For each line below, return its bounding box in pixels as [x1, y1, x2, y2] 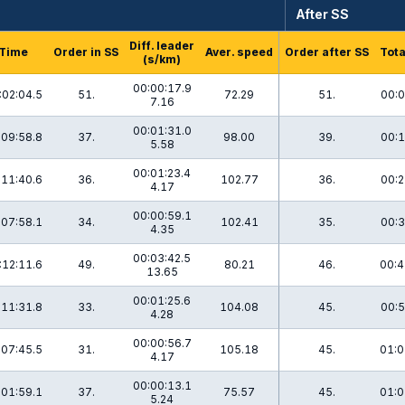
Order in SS [53, 45, 118, 59]
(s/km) [143, 52, 181, 66]
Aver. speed [205, 45, 273, 59]
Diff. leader [129, 39, 194, 52]
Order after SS [285, 45, 369, 59]
